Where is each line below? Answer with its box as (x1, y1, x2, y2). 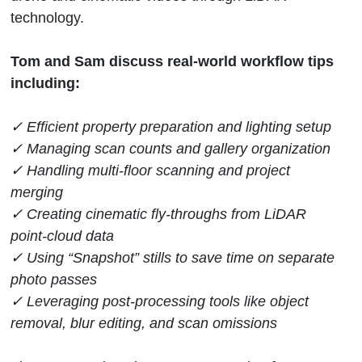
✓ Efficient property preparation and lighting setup (11, 117, 331, 135)
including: (11, 74, 80, 91)
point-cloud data (11, 226, 114, 244)
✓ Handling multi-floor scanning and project (11, 161, 290, 179)
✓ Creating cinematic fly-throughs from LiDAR (11, 204, 306, 222)
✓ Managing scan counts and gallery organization (11, 139, 330, 157)
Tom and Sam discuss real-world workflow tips (11, 52, 334, 69)
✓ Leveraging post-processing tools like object (11, 292, 309, 309)
